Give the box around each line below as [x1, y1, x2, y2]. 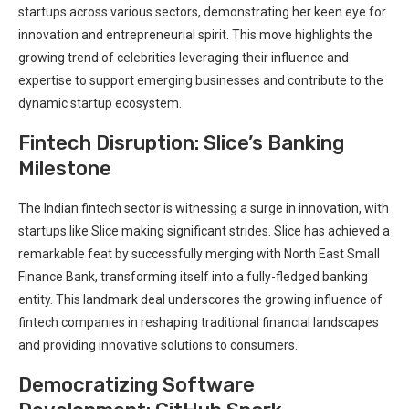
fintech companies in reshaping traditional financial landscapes [18, 314, 379, 330]
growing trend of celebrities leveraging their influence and [18, 49, 349, 65]
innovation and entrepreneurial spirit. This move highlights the [18, 26, 372, 42]
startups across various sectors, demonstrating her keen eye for [18, 4, 386, 19]
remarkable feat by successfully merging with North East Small [18, 246, 380, 261]
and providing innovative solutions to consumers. [18, 337, 298, 352]
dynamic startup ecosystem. [18, 95, 182, 110]
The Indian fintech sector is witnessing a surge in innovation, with [18, 200, 389, 215]
